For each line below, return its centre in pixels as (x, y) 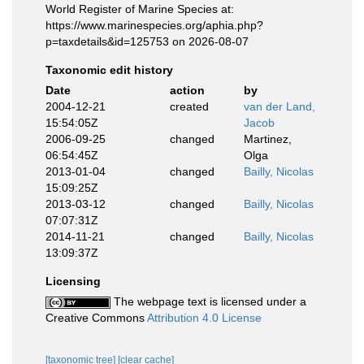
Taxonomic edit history (109, 70)
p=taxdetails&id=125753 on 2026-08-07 (147, 41)
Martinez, (268, 139)
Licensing (73, 281)
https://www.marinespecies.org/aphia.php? (154, 25)
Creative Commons (96, 318)
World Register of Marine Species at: (140, 9)
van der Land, (279, 106)
